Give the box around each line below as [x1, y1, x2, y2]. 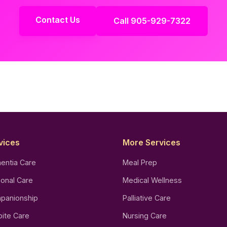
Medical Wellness [123, 176, 182, 185]
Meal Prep [123, 158, 157, 167]
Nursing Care [123, 211, 167, 220]
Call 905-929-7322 [113, 16, 191, 26]
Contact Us [35, 15, 80, 25]
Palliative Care [123, 194, 171, 203]
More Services [123, 137, 180, 148]
